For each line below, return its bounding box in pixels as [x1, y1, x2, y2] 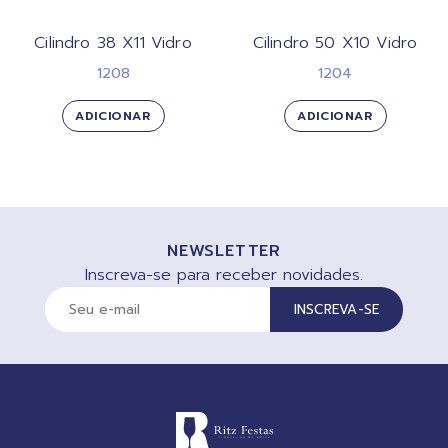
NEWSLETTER [167, 238, 281, 263]
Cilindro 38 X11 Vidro [34, 30, 192, 55]
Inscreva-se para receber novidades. [85, 262, 363, 287]
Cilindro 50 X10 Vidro [252, 30, 418, 55]
